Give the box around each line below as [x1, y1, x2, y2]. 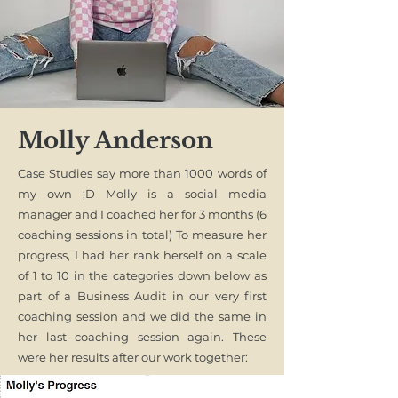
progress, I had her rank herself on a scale [18, 248, 267, 262]
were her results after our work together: [18, 350, 248, 364]
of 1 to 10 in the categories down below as [18, 268, 267, 283]
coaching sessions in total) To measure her [18, 227, 267, 242]
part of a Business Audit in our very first [18, 289, 267, 303]
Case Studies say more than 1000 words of [18, 166, 267, 180]
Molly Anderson [18, 126, 213, 155]
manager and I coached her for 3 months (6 [18, 207, 267, 221]
